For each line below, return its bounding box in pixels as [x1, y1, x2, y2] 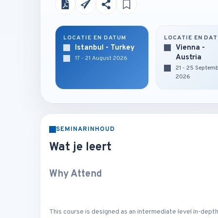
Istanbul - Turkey [75, 43, 135, 53]
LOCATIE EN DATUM [63, 34, 127, 42]
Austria [175, 53, 201, 62]
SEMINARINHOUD [56, 126, 115, 133]
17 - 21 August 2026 [75, 54, 127, 62]
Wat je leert [49, 140, 111, 155]
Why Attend [49, 168, 102, 181]
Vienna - [175, 43, 205, 53]
